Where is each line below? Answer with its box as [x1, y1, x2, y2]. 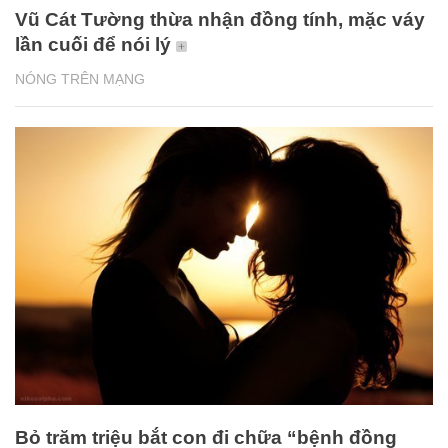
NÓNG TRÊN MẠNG [15, 70, 145, 87]
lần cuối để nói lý [15, 33, 171, 55]
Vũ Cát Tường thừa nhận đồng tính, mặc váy [15, 8, 425, 30]
